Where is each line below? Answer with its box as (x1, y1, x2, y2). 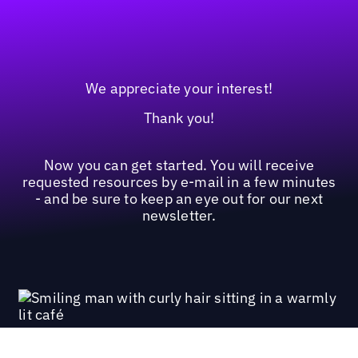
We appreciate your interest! (85, 79, 273, 97)
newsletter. (141, 205, 217, 225)
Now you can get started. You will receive (43, 155, 315, 174)
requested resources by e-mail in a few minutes (22, 172, 336, 191)
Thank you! (143, 109, 215, 127)
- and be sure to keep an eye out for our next (34, 189, 324, 208)
